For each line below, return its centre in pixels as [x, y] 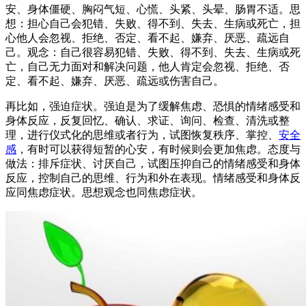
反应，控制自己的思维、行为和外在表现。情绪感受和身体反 [153, 178]
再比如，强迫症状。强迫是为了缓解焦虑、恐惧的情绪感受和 [153, 106]
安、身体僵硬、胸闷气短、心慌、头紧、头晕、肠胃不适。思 [153, 9]
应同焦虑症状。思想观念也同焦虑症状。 [104, 192]
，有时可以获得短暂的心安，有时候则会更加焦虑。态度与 [158, 149]
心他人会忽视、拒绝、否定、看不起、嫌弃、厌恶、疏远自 [148, 38]
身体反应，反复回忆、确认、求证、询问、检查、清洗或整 [148, 120]
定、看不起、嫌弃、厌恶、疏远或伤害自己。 [115, 81]
